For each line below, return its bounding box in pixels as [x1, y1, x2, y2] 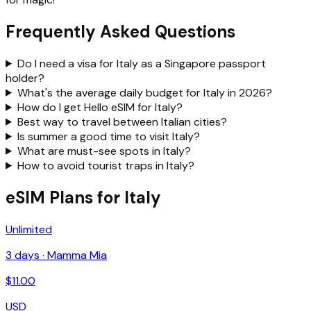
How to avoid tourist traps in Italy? [17, 158, 194, 173]
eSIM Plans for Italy [6, 186, 161, 208]
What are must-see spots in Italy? [17, 143, 191, 158]
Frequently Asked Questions [6, 21, 235, 43]
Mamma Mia [47, 247, 107, 262]
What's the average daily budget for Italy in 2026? [17, 85, 272, 100]
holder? [6, 70, 44, 85]
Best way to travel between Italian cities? [17, 114, 227, 129]
